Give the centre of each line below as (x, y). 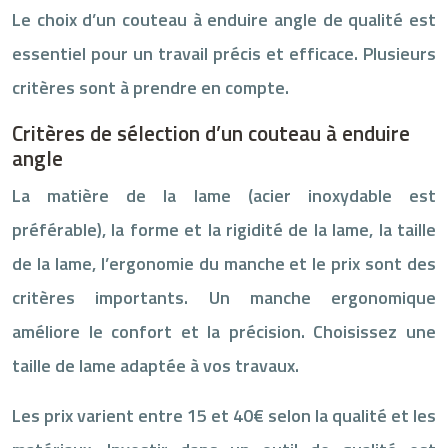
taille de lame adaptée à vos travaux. (155, 365)
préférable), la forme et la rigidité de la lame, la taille (224, 229)
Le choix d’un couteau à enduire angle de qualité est (224, 19)
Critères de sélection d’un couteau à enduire (211, 132)
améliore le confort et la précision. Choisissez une (224, 331)
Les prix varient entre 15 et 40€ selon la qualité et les (224, 415)
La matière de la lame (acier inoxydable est (224, 195)
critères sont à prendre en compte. (150, 87)
